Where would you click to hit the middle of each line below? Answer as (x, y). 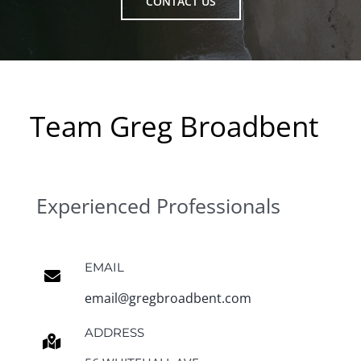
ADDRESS (114, 332)
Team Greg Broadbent (174, 126)
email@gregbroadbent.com (168, 298)
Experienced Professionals (158, 205)
